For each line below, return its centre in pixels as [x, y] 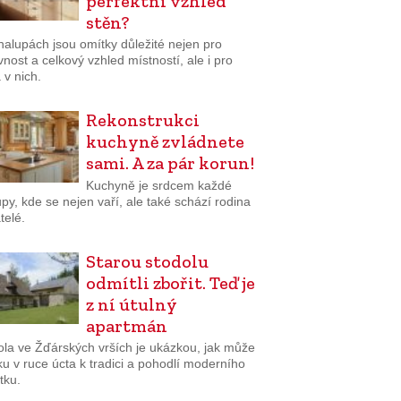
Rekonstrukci [142, 120]
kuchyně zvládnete [165, 142]
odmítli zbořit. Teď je [170, 282]
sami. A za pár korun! [170, 163]
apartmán [126, 325]
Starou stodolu [147, 261]
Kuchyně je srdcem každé [158, 185]
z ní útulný [131, 304]
